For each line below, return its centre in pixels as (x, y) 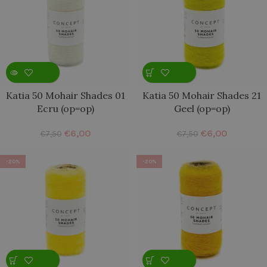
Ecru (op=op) (65, 108)
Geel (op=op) (202, 108)
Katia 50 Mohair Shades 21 (202, 95)
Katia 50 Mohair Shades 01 (65, 95)
